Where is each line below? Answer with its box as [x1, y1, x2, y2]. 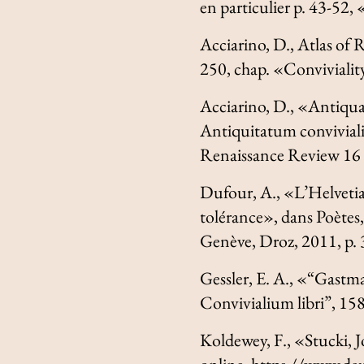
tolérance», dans [200, 204, 317, 228]
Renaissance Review [200, 142, 340, 167]
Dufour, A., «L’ [200, 180, 309, 204]
